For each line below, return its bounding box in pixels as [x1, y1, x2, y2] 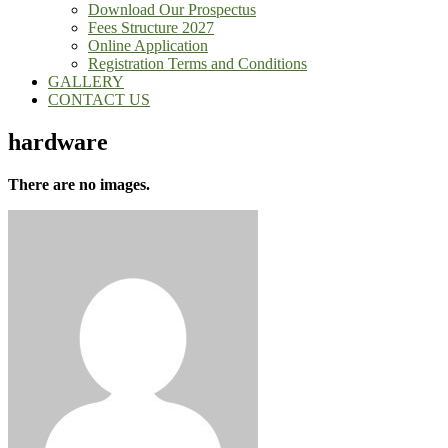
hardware [8, 128, 108, 155]
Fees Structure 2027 [88, 19, 214, 36]
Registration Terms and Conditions [88, 55, 307, 72]
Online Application [88, 37, 208, 54]
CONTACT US [48, 91, 150, 108]
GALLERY [48, 73, 124, 90]
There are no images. [8, 175, 150, 193]
